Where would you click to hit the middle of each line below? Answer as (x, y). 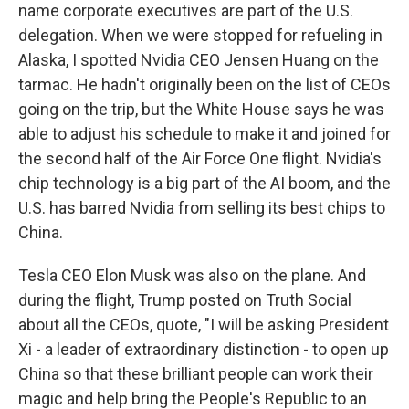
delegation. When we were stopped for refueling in (200, 35)
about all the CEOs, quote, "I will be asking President (204, 325)
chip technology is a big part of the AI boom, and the (204, 183)
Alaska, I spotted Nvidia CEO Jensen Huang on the (199, 60)
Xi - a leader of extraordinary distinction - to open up (204, 349)
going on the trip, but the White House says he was (201, 109)
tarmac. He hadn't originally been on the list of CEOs (204, 84)
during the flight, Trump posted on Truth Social (185, 300)
